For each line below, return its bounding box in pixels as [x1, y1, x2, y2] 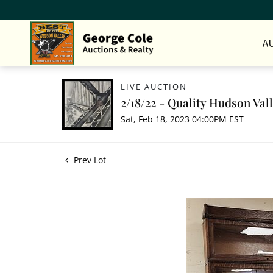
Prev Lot [71, 154, 106, 166]
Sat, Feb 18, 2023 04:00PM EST [121, 113, 244, 125]
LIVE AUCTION [121, 81, 187, 92]
